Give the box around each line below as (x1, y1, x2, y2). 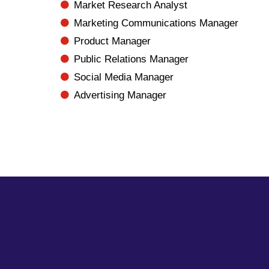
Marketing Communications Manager (74, 17, 239, 29)
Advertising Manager (74, 89, 167, 101)
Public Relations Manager (74, 53, 189, 65)
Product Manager (74, 35, 151, 47)
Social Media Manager (74, 71, 174, 83)
